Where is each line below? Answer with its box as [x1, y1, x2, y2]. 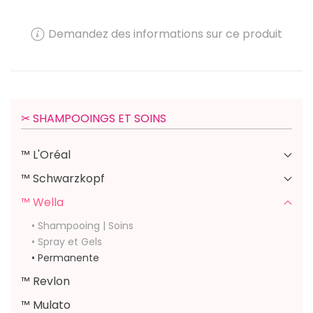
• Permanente [31, 251, 99, 265]
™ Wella [21, 194, 64, 211]
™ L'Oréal [21, 147, 71, 163]
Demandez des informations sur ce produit [48, 25, 282, 42]
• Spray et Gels [31, 235, 102, 249]
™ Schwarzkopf [21, 170, 105, 187]
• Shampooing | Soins [31, 219, 133, 233]
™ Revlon [21, 273, 70, 290]
